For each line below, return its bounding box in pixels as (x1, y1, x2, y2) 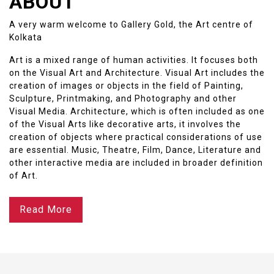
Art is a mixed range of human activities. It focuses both (9, 54, 258, 65)
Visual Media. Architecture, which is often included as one (9, 106, 265, 116)
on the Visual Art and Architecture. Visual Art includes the (9, 67, 265, 78)
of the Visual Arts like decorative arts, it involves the (9, 119, 241, 129)
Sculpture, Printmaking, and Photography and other (9, 93, 237, 103)
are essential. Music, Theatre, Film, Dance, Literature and (9, 144, 261, 155)
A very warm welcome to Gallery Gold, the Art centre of (9, 19, 253, 29)
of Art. (9, 170, 38, 180)
